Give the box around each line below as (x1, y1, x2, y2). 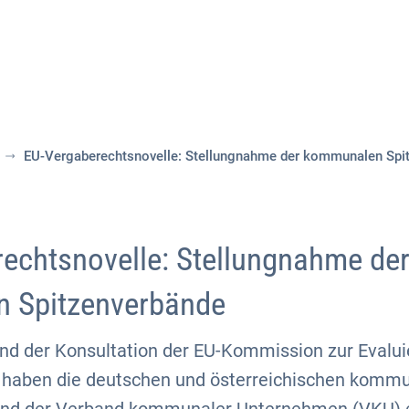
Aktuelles (68, 56, 143, 79)
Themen (183, 56, 249, 79)
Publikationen (288, 56, 399, 79)
